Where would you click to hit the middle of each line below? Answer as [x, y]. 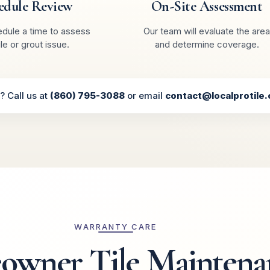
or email [145, 96]
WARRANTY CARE [116, 226]
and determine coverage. [207, 44]
